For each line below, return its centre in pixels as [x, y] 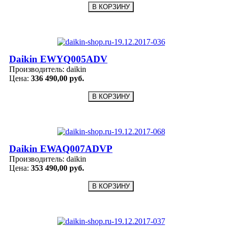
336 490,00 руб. [58, 79]
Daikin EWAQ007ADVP [61, 149]
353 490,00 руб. [58, 168]
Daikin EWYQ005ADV [58, 59]
